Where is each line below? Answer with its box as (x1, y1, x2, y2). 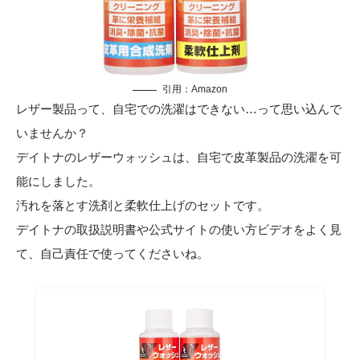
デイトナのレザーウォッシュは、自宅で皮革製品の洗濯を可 (16, 150, 342, 165)
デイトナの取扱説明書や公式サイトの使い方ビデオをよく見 (16, 223, 342, 237)
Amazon (191, 84, 227, 96)
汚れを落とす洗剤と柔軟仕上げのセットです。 (16, 198, 269, 213)
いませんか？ (16, 126, 88, 141)
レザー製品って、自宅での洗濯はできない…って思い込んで (16, 102, 342, 117)
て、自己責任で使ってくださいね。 (16, 247, 209, 261)
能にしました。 (16, 174, 100, 189)
